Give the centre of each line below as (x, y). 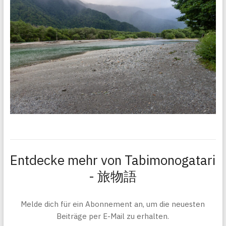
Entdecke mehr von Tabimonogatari (113, 160)
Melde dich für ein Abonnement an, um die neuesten (113, 204)
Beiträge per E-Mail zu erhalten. (113, 216)
